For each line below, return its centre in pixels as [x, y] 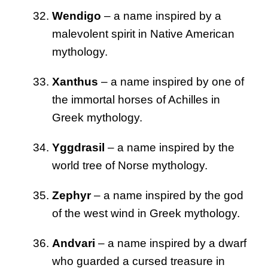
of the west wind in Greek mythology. [146, 214]
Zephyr [71, 196]
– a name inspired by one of [171, 82]
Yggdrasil [78, 148]
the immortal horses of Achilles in [136, 100]
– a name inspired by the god [167, 196]
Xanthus [75, 82]
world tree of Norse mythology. [130, 166]
